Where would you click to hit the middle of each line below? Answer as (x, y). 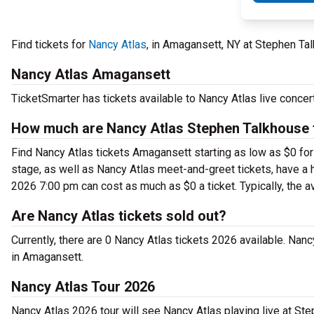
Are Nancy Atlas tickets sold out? (119, 216)
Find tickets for (50, 45)
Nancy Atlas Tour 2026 (83, 287)
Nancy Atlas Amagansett (91, 74)
